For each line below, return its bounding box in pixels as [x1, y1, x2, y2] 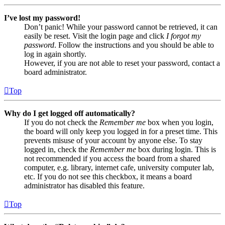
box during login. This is [136, 145, 216, 154]
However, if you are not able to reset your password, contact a [24, 59, 220, 68]
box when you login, [146, 118, 213, 127]
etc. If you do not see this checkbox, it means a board [24, 172, 192, 181]
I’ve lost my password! [4, 14, 80, 23]
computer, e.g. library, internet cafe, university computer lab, [24, 163, 214, 172]
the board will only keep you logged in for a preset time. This [24, 127, 217, 136]
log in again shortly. [24, 50, 86, 59]
